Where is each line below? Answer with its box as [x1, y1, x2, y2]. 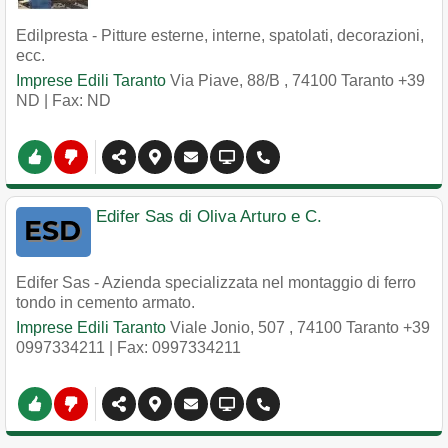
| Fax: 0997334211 [105, 339, 241, 356]
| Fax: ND [40, 92, 111, 109]
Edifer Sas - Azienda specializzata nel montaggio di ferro [16, 274, 416, 291]
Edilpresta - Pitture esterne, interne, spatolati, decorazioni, [16, 27, 424, 44]
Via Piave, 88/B [170, 72, 284, 89]
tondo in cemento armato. [16, 294, 195, 311]
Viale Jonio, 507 [170, 319, 289, 336]
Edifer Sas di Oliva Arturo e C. [96, 207, 322, 226]
